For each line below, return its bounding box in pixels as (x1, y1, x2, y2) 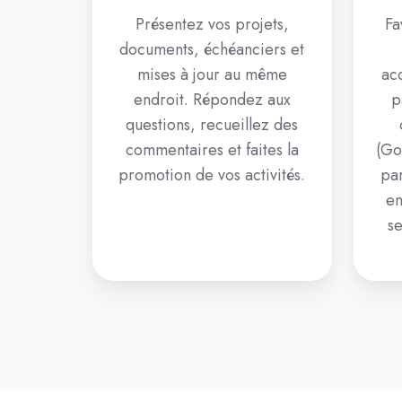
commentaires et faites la (125, 138, 299, 162)
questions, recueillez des (126, 113, 299, 137)
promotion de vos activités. (118, 163, 306, 188)
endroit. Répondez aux (133, 88, 291, 112)
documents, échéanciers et (119, 38, 305, 62)
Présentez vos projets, (135, 13, 289, 37)
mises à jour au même (136, 63, 287, 87)
